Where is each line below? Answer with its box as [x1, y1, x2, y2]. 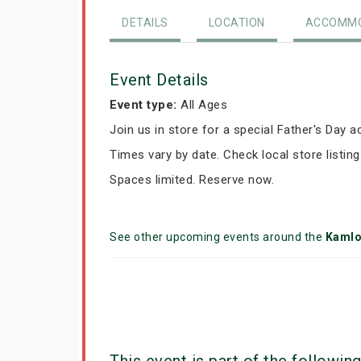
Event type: [110, 98, 177, 112]
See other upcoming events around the [110, 230, 326, 243]
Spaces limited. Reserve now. [110, 172, 274, 187]
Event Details [110, 70, 209, 89]
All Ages [176, 98, 227, 112]
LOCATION [208, 16, 265, 29]
